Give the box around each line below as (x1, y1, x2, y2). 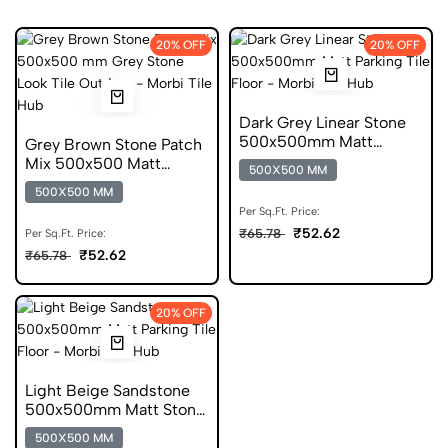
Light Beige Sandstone (25, 381, 190, 400)
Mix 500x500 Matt (25, 154, 161, 173)
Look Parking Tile (25, 419, 148, 438)
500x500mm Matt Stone (25, 400, 205, 419)
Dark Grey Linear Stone (239, 113, 406, 132)
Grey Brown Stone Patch (25, 135, 202, 154)
